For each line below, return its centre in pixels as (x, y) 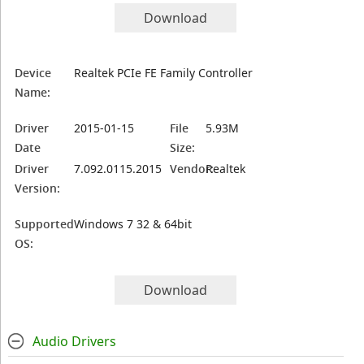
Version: (38, 188)
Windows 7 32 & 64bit (133, 224)
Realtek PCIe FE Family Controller (164, 73)
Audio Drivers (74, 341)
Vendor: (192, 169)
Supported (45, 224)
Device (33, 73)
